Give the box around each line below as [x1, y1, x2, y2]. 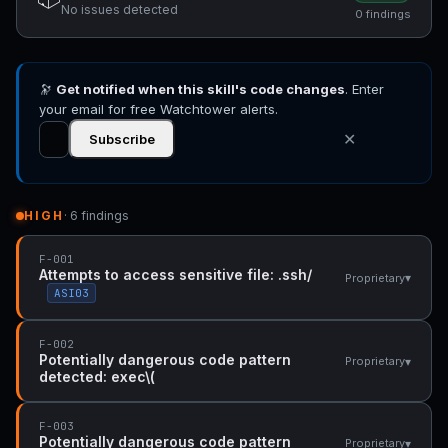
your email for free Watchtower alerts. [39, 101, 278, 117]
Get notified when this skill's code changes [56, 81, 345, 97]
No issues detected [61, 2, 178, 18]
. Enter [345, 81, 384, 97]
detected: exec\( [39, 368, 155, 385]
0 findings [355, 7, 411, 21]
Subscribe [89, 131, 155, 147]
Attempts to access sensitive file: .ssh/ [39, 266, 312, 283]
